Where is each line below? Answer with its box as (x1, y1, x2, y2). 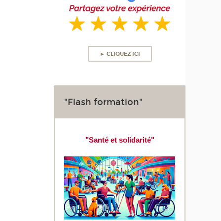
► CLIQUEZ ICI (99, 50, 140, 57)
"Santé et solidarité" (85, 136, 154, 144)
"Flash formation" (64, 96, 143, 108)
